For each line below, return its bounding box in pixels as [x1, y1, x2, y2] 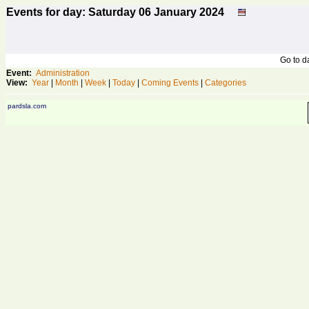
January [154, 6, 197, 18]
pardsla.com [8, 102, 46, 110]
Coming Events [141, 78, 199, 88]
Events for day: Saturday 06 [6, 6, 154, 18]
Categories [205, 78, 246, 88]
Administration [36, 68, 90, 78]
